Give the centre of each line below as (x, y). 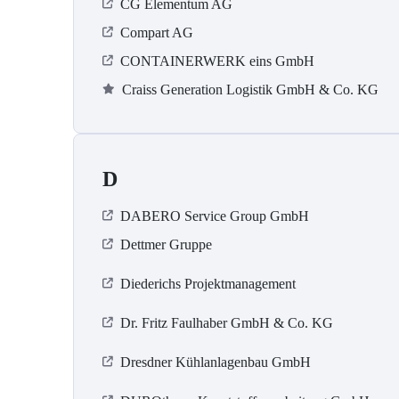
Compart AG (157, 33)
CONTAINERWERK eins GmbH (217, 61)
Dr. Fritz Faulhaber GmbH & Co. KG (227, 323)
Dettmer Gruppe (166, 245)
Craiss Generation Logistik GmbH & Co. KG (250, 90)
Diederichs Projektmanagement (208, 284)
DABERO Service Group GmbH (215, 216)
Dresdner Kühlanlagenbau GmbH (216, 362)
